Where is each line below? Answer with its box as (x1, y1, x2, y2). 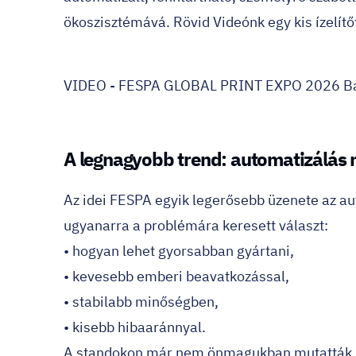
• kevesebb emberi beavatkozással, (64, 267, 289, 285)
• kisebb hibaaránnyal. (64, 318, 206, 336)
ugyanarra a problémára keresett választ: (64, 216, 328, 234)
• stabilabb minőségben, (64, 292, 219, 311)
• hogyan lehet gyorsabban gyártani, (64, 242, 294, 260)
